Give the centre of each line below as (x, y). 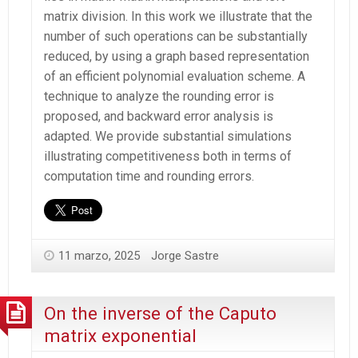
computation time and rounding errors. (149, 176)
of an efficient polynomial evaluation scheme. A (175, 76)
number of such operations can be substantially (176, 36)
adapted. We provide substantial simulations (168, 136)
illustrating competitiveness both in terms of (168, 156)
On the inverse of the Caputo (160, 314)
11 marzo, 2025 (99, 255)
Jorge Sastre (185, 255)
